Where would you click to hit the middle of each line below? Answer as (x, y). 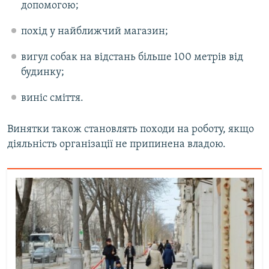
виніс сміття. (52, 98)
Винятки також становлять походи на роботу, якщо (131, 130)
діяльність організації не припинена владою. (116, 145)
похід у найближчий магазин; (94, 32)
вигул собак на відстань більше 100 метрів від (132, 58)
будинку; (42, 73)
